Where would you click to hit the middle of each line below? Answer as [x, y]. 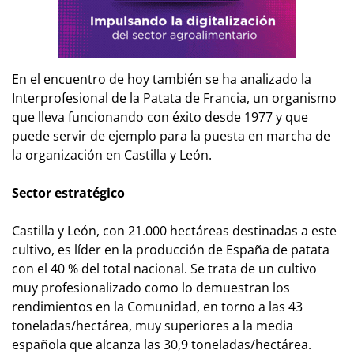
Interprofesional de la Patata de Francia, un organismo [174, 98]
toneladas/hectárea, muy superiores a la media [153, 325]
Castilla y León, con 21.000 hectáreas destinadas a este [174, 230]
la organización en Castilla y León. [112, 154]
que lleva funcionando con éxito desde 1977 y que [160, 117]
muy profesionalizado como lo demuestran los [151, 287]
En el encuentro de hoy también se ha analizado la [162, 79]
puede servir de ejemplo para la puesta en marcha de [171, 136]
